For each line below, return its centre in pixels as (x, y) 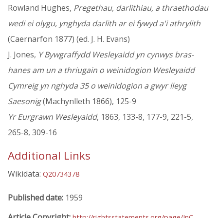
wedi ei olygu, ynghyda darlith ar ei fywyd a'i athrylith (104, 24)
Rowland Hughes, (41, 8)
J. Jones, (23, 55)
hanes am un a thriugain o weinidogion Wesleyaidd (101, 70)
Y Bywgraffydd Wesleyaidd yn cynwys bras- (116, 55)
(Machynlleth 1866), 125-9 (89, 101)
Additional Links (49, 156)
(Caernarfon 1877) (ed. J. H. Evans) (69, 39)
